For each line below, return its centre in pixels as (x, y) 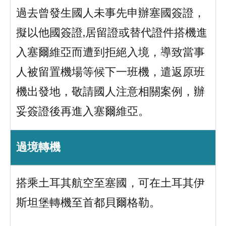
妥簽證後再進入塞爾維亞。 (82, 112)
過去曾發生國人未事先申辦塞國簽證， (110, 14)
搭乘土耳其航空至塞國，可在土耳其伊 (110, 184)
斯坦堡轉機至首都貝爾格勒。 (88, 203)
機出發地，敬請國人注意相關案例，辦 (110, 92)
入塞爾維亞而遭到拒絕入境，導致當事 (110, 53)
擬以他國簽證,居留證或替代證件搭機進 (111, 33)
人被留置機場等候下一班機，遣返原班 (110, 73)
